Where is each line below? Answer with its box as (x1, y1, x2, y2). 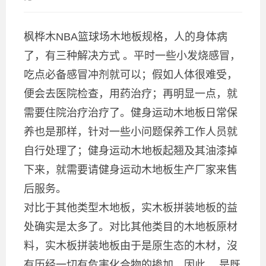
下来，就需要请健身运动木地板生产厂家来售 (24, 163, 237, 176)
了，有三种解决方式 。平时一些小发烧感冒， (24, 49, 240, 62)
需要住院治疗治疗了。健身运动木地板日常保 (24, 106, 237, 119)
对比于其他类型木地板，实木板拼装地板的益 (24, 201, 237, 214)
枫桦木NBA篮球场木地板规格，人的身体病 (24, 30, 227, 43)
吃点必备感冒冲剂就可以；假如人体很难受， (24, 68, 237, 81)
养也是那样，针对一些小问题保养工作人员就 (24, 125, 237, 138)
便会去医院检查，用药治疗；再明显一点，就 (24, 87, 237, 100)
